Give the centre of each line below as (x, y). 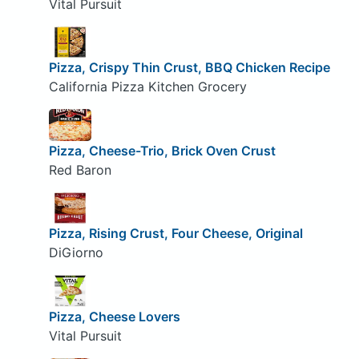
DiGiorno (76, 253)
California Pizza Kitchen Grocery (147, 87)
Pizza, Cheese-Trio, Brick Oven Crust (162, 150)
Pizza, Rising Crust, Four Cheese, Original (175, 234)
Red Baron (80, 169)
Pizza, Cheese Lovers (114, 316)
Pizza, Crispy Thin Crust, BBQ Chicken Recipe (189, 68)
